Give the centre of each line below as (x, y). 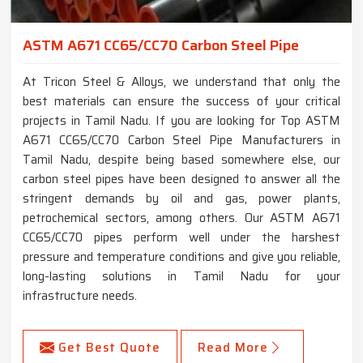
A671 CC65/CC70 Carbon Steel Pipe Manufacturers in (181, 140)
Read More (233, 347)
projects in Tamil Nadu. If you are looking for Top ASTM (181, 120)
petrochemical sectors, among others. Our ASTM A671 (181, 218)
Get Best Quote (109, 347)
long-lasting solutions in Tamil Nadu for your (181, 276)
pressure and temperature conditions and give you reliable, (181, 256)
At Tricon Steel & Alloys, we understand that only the (181, 81)
